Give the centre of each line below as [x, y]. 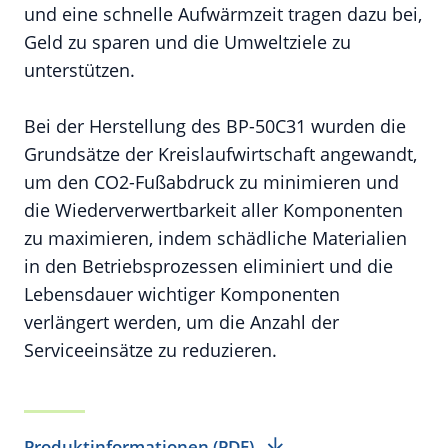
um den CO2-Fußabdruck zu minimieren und [211, 182]
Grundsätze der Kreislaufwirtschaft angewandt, [220, 154]
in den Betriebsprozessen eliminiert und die [208, 266]
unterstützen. [79, 70]
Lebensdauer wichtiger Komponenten [182, 294]
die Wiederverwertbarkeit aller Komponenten [213, 210]
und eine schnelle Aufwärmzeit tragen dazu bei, [223, 14]
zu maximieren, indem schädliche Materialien [215, 238]
